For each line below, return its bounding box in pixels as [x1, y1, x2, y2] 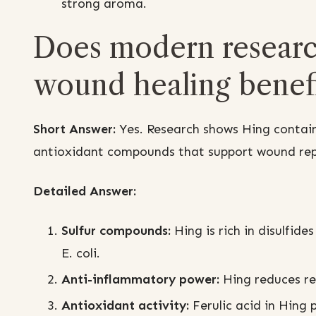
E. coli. [61, 245, 100, 262]
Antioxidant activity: [61, 298, 189, 314]
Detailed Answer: [33, 183, 136, 200]
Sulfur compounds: [61, 223, 171, 239]
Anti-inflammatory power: [61, 272, 219, 288]
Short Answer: [33, 121, 116, 138]
